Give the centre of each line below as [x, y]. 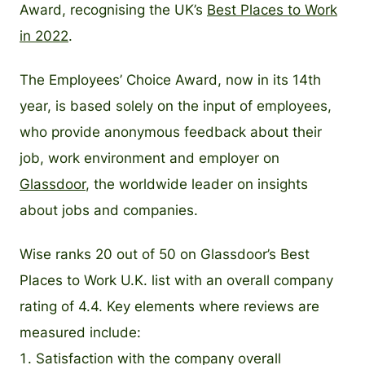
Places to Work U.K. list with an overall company [176, 280]
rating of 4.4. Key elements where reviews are [169, 306]
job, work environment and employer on [150, 158]
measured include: [80, 332]
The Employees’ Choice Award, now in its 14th [170, 80]
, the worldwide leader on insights [197, 184]
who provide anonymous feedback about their [171, 132]
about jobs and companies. [109, 210]
